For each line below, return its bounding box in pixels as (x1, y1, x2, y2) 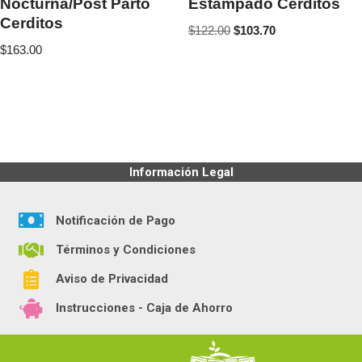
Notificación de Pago (55, 213, 175, 228)
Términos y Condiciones (55, 242, 196, 257)
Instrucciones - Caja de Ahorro (55, 301, 233, 316)
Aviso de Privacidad (55, 271, 168, 287)
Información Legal (128, 165, 234, 180)
